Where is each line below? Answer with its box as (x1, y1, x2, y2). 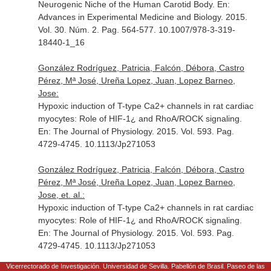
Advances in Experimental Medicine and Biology (38, 12, 221, 22)
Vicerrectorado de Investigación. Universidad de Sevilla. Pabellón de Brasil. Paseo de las (6, 263, 265, 270)
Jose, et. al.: (38, 190, 85, 200)
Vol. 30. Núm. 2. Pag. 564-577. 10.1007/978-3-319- (38, 25, 235, 34)
